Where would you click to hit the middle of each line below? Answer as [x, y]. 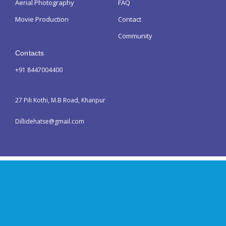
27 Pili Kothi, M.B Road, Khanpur [60, 100]
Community [135, 36]
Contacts [30, 53]
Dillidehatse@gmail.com [50, 122]
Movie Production [42, 19]
